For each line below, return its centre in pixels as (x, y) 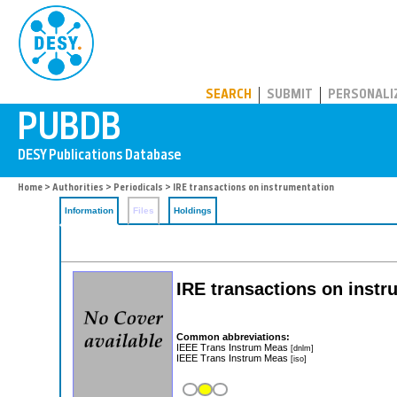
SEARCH (229, 95)
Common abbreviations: (233, 336)
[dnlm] (302, 347)
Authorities (78, 188)
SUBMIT (290, 95)
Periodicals (138, 188)
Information (89, 210)
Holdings (193, 210)
